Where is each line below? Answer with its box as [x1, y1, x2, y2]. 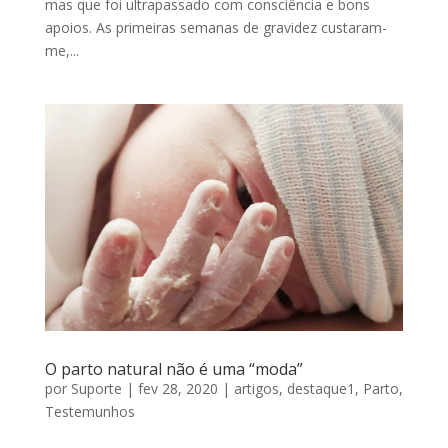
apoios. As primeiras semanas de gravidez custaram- [44, 17, 387, 37]
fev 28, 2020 [137, 379, 218, 399]
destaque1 [286, 379, 355, 399]
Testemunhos [44, 402, 135, 422]
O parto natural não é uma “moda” [44, 358, 303, 381]
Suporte [70, 379, 122, 399]
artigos [233, 379, 279, 399]
